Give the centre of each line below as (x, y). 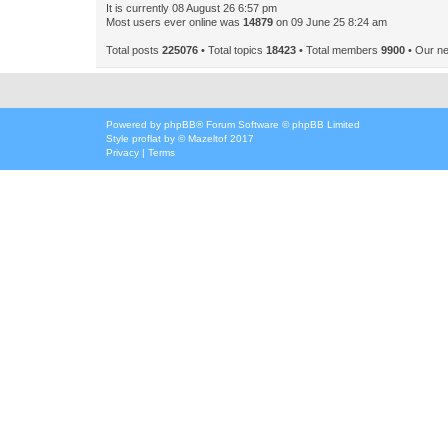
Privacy (122, 152)
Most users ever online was (174, 22)
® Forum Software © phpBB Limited (278, 124)
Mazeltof (207, 138)
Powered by (135, 124)
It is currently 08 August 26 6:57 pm (191, 8)
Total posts (134, 50)
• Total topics (232, 50)
